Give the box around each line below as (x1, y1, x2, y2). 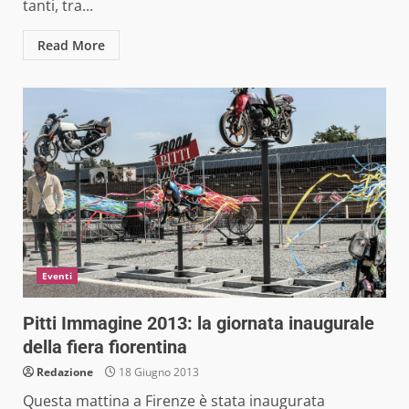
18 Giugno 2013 (116, 363, 199, 380)
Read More (37, 36, 105, 54)
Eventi (42, 268, 72, 282)
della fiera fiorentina (23, 335, 187, 358)
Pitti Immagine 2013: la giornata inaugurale (23, 311, 374, 334)
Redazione (37, 363, 93, 380)
